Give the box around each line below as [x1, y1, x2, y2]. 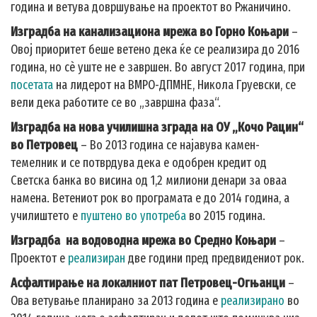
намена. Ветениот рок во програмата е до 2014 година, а [11, 190, 289, 206]
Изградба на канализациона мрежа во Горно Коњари [11, 24, 289, 40]
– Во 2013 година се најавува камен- [78, 137, 260, 153]
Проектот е [11, 250, 68, 266]
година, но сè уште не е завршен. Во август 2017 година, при [11, 59, 305, 75]
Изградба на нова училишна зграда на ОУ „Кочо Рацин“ [11, 120, 304, 135]
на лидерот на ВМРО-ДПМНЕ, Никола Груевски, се [53, 77, 296, 93]
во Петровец [11, 137, 78, 153]
